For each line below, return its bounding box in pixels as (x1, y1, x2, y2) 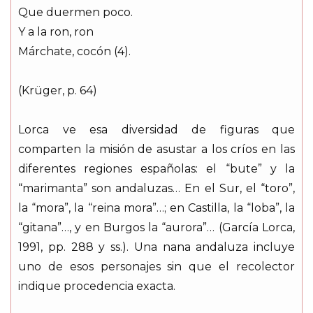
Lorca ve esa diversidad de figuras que (18, 122, 295, 136)
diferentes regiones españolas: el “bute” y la (18, 161, 295, 175)
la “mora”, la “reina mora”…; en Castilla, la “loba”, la (18, 201, 295, 214)
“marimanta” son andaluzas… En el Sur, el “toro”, (18, 181, 295, 195)
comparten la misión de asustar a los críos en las (18, 142, 295, 156)
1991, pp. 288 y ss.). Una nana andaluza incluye (18, 240, 295, 254)
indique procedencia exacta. (18, 279, 175, 293)
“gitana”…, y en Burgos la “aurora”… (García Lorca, (18, 220, 295, 234)
